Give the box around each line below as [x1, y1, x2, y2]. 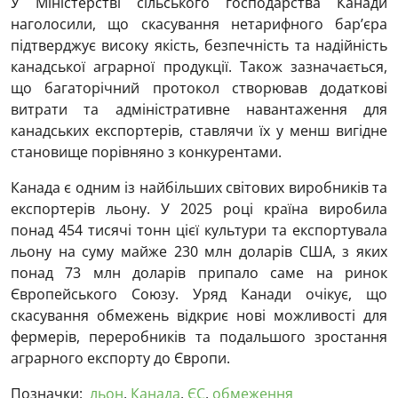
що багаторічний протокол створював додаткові [11, 78, 387, 99]
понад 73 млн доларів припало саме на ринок [11, 263, 387, 283]
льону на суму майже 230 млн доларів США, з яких [11, 242, 387, 262]
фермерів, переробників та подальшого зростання [11, 327, 387, 347]
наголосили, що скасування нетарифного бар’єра [11, 14, 387, 35]
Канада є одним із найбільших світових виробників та [11, 178, 387, 198]
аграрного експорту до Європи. [11, 348, 230, 369]
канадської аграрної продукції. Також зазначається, [11, 57, 387, 77]
